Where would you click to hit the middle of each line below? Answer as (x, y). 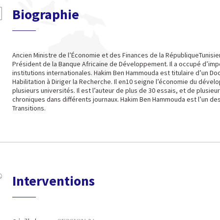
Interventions (54, 181)
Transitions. (29, 108)
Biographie (46, 14)
